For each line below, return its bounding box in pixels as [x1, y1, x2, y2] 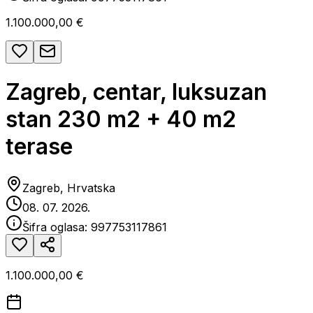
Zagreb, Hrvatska [22, 180, 115, 195]
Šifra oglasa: [22, 219, 91, 234]
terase [6, 133, 73, 161]
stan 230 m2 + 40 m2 [6, 105, 236, 133]
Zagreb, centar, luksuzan [6, 78, 267, 106]
